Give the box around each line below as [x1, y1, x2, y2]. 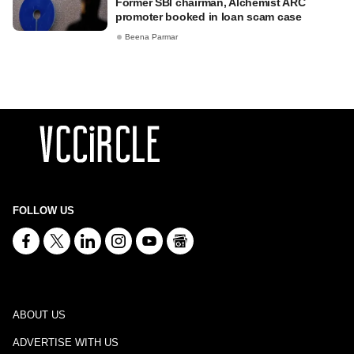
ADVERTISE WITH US [13, 337, 119, 348]
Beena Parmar [125, 32, 178, 42]
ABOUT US [13, 309, 66, 321]
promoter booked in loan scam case [115, 10, 302, 23]
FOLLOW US [13, 205, 74, 217]
